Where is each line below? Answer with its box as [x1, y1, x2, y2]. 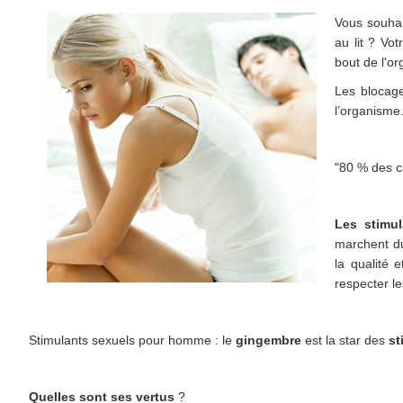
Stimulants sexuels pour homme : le [29, 332, 236, 347]
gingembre [236, 332, 301, 347]
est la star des [301, 332, 389, 347]
